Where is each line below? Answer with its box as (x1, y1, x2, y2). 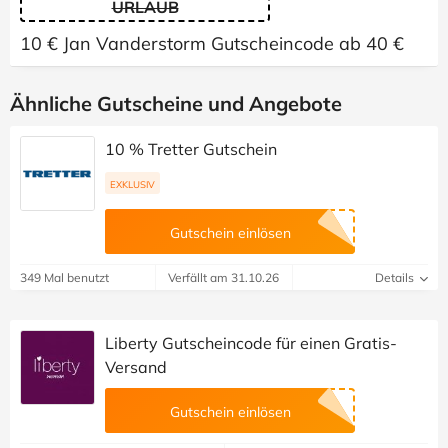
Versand (105, 357, 167, 378)
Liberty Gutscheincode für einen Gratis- (105, 333, 397, 354)
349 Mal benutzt (20, 270, 109, 286)
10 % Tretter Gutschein (105, 139, 277, 160)
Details (374, 270, 417, 286)
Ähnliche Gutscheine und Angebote (10, 91, 342, 117)
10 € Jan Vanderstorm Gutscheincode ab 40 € (20, 32, 404, 56)
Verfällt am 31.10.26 (168, 270, 280, 286)
